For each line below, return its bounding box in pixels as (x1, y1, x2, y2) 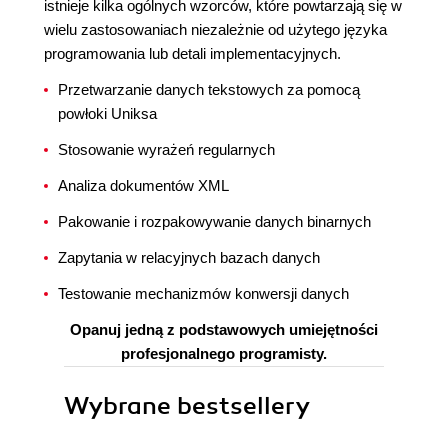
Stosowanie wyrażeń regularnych (58, 141, 275, 158)
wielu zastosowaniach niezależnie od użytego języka (44, 21, 387, 38)
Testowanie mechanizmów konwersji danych (58, 285, 349, 302)
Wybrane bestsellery (64, 391, 310, 421)
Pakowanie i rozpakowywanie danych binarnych (58, 213, 371, 230)
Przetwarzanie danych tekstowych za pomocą (58, 81, 360, 98)
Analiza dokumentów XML (58, 177, 229, 194)
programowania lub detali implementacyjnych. (44, 45, 341, 62)
